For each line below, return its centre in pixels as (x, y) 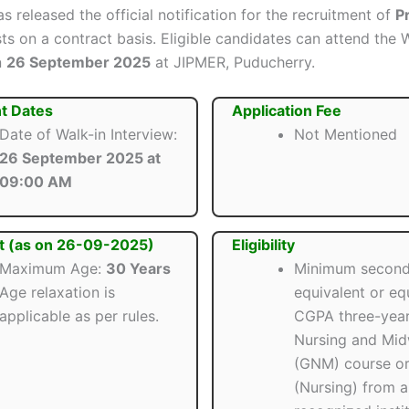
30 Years (138, 269)
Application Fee (286, 111)
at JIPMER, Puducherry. (233, 62)
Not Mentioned (345, 135)
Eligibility (263, 245)
